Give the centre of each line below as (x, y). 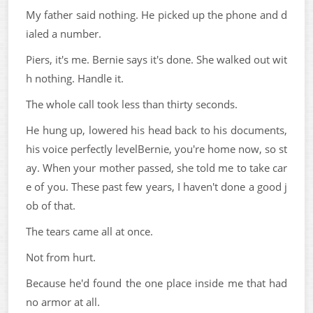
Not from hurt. (61, 257)
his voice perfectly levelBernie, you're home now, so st (156, 149)
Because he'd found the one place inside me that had (156, 283)
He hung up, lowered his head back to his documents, (156, 130)
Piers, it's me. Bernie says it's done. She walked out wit (156, 59)
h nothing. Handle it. (75, 78)
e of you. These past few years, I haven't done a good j (156, 187)
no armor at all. (63, 302)
